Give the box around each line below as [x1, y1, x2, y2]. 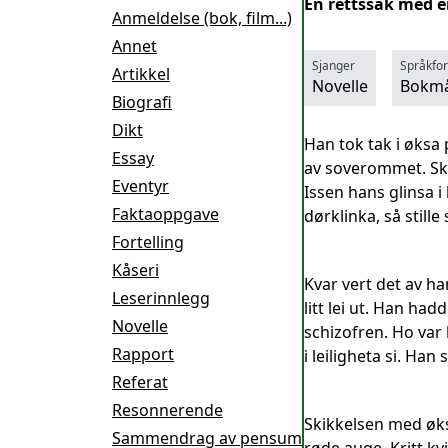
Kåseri [112, 259, 159, 281]
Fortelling [112, 231, 184, 253]
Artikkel [112, 63, 170, 85]
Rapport [112, 343, 174, 365]
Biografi [112, 91, 172, 113]
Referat [112, 371, 168, 393]
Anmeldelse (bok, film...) [112, 7, 292, 29]
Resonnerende [112, 399, 223, 421]
